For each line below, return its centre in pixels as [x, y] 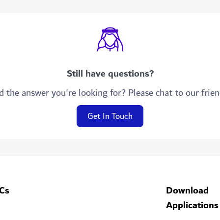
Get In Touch [110, 116]
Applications [192, 205]
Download [187, 191]
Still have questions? [110, 74]
